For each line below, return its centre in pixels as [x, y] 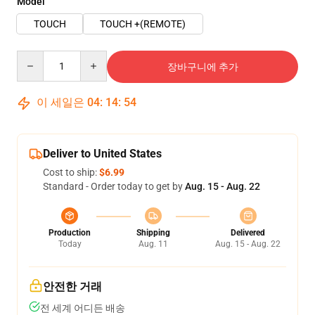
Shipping [153, 233]
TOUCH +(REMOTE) [143, 24]
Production [70, 233]
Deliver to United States [102, 154]
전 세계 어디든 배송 [83, 308]
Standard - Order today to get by [114, 186]
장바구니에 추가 [202, 67]
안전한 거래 [72, 287]
